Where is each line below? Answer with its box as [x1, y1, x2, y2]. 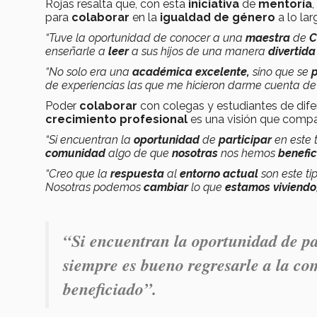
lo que [191, 180, 225, 194]
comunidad [45, 146, 108, 160]
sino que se [253, 64, 311, 79]
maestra [246, 30, 293, 45]
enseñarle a [45, 44, 108, 58]
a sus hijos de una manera [132, 44, 268, 58]
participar [219, 132, 275, 146]
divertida [268, 44, 316, 58]
